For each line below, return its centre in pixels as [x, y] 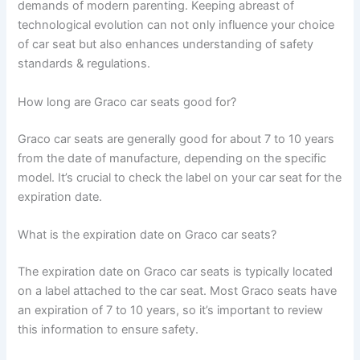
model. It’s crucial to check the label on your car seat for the [180, 177]
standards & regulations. [84, 64]
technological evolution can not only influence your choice [176, 25]
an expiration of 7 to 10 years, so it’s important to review [171, 310]
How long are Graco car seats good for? [127, 102]
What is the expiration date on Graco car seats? [147, 235]
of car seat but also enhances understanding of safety [166, 45]
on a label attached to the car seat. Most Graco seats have [178, 290]
